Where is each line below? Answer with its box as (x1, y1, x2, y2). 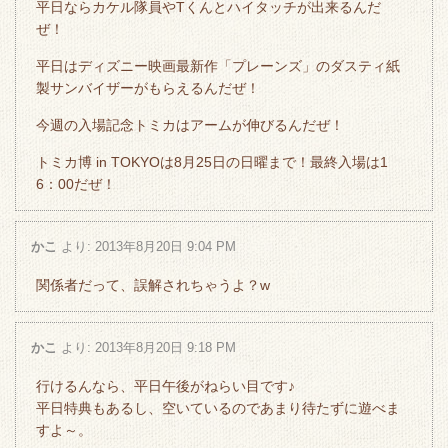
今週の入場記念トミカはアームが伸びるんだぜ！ (36, 116, 344, 133)
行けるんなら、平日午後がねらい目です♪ (36, 377, 295, 394)
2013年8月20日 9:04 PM (95, 238, 236, 254)
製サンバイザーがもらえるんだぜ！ (36, 79, 260, 96)
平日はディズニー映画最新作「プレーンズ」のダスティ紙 (36, 57, 400, 74)
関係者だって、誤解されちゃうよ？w (36, 276, 270, 293)
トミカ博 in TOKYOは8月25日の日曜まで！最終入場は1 (36, 153, 388, 170)
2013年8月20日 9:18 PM (95, 339, 236, 355)
